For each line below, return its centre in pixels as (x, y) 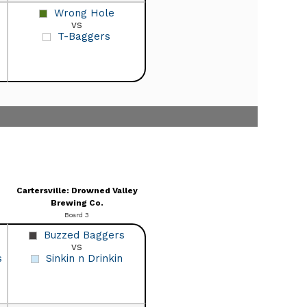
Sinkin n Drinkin (84, 258)
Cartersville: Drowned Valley (77, 190)
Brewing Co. (77, 202)
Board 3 (77, 214)
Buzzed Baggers (84, 235)
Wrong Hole (84, 13)
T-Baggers (84, 36)
